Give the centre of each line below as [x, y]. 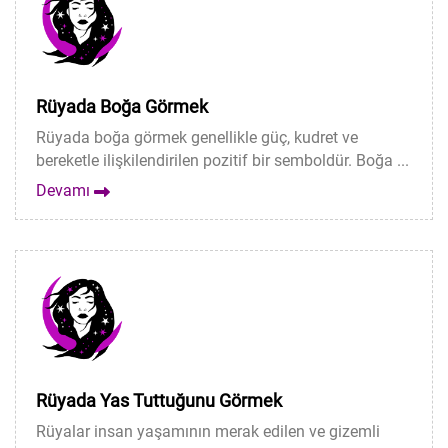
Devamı [65, 190]
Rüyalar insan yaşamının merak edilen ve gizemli [208, 431]
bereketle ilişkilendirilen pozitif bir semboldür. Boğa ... [222, 160]
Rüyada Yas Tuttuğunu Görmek [159, 400]
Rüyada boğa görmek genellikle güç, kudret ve [197, 137]
